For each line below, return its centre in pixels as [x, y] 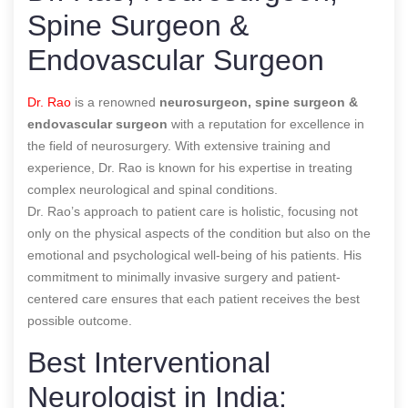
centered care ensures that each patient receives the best [194, 298]
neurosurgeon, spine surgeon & [259, 102]
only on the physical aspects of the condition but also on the [199, 233]
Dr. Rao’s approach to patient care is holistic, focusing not [193, 211]
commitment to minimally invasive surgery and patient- [184, 276]
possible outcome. [80, 320]
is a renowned [115, 102]
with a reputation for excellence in [266, 123]
